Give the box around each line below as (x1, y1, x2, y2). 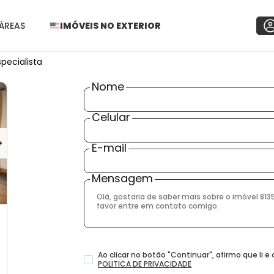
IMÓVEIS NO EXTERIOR (60, 20, 161, 32)
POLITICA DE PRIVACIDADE (98, 259, 191, 269)
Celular (92, 109, 130, 125)
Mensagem (92, 171, 153, 186)
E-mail (92, 140, 127, 155)
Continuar (171, 250, 209, 260)
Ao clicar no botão (98, 250, 168, 260)
